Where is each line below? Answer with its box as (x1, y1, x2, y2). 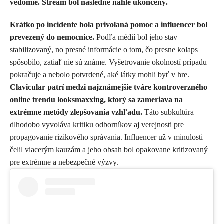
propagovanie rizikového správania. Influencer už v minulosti (10, 132, 203, 141)
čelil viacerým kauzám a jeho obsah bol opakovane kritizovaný (10, 145, 208, 154)
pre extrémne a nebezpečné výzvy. (10, 157, 118, 166)
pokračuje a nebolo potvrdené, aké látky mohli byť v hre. (10, 70, 189, 79)
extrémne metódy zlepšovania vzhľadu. (10, 107, 142, 116)
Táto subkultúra (142, 107, 194, 116)
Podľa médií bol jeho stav (94, 32, 177, 41)
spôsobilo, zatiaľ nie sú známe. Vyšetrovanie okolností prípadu (10, 57, 207, 66)
